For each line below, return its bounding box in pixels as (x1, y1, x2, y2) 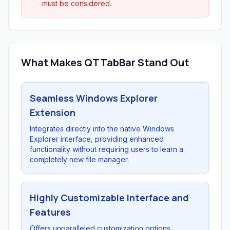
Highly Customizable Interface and (30, 191, 189, 204)
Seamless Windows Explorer (30, 92, 158, 104)
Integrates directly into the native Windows (30, 124, 174, 133)
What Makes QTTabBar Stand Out (21, 55, 189, 69)
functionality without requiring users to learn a (30, 145, 183, 154)
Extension (30, 106, 75, 119)
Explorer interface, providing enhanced (30, 135, 164, 143)
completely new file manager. (30, 155, 129, 164)
